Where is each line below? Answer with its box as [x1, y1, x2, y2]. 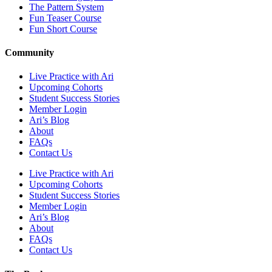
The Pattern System [29, 1, 104, 12]
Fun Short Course [29, 23, 97, 34]
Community [5, 47, 54, 58]
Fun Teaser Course [29, 12, 101, 23]
